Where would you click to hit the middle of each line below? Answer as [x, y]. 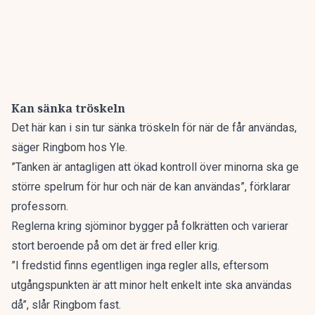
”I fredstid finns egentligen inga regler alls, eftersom [140, 265]
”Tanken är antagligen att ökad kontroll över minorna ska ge [155, 167]
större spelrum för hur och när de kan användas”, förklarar [151, 187]
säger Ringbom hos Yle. [69, 147]
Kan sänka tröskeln [68, 108]
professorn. [40, 206]
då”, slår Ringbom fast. [66, 305]
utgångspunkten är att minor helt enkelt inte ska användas [152, 285]
